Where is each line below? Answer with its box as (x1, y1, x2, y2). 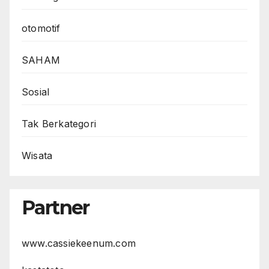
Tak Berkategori (22, 118, 96, 130)
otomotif (22, 22, 61, 35)
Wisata (22, 150, 53, 162)
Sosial (22, 86, 50, 98)
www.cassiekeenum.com (22, 237, 136, 250)
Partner (22, 196, 89, 220)
